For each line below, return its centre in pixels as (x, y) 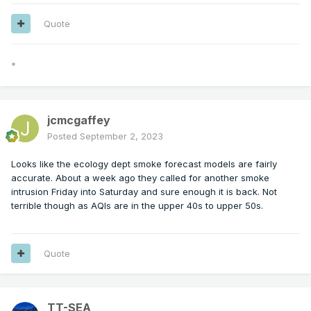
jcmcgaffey (79, 120)
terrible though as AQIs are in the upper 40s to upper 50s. (138, 205)
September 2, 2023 (121, 136)
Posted (64, 136)
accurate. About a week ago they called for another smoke (140, 177)
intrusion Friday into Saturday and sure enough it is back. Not (144, 191)
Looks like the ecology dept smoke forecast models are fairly (144, 163)
